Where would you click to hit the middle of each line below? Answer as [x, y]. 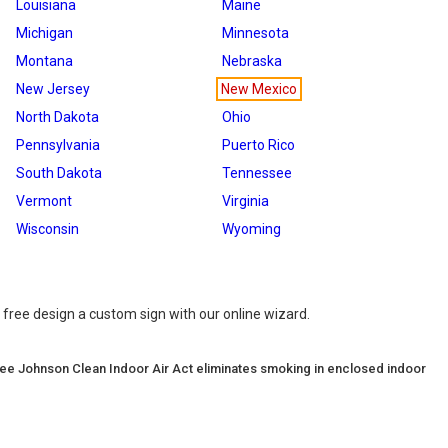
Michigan [44, 33]
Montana [44, 61]
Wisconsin [47, 229]
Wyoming [251, 229]
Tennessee [257, 173]
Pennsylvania [58, 145]
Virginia [245, 201]
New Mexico [259, 89]
